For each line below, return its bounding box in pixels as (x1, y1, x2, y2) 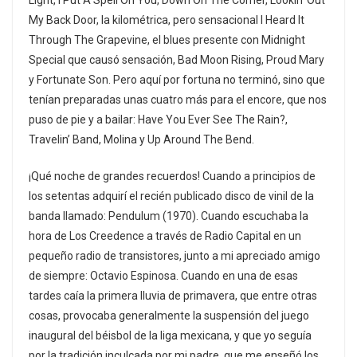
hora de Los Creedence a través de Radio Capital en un (29, 229, 301, 243)
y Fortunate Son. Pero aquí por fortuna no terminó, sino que (29, 73, 325, 87)
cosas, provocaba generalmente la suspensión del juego (29, 309, 309, 323)
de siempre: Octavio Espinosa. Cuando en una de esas (29, 269, 298, 283)
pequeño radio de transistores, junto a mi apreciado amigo (29, 249, 320, 263)
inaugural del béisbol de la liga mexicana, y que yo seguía (29, 329, 312, 343)
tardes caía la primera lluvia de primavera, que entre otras (29, 289, 317, 303)
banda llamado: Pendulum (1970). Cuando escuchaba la (29, 210, 308, 223)
